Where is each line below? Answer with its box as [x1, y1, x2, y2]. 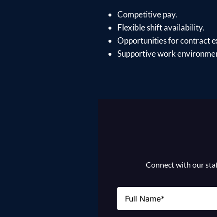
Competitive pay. [117, 9, 177, 19]
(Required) [138, 186, 176, 196]
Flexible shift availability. [117, 22, 204, 32]
